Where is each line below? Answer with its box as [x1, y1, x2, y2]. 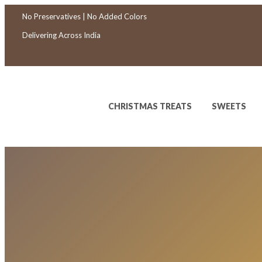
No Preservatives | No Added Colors [22, 12, 147, 21]
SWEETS [212, 101, 246, 111]
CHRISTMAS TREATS [108, 101, 192, 111]
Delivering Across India [22, 30, 101, 40]
